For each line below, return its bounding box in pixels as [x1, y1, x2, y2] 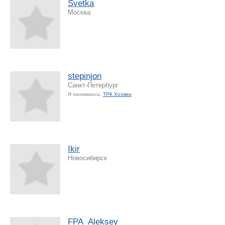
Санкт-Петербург [68, 81, 119, 89]
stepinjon [68, 71, 101, 81]
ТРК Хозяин [103, 91, 132, 97]
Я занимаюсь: [68, 91, 103, 97]
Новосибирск [68, 154, 107, 162]
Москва [68, 8, 90, 16]
